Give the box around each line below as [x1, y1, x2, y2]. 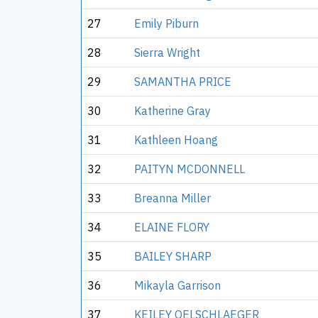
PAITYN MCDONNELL [134, 162, 245, 176]
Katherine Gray [134, 104, 211, 118]
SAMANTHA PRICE [134, 75, 231, 89]
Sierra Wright [134, 45, 200, 60]
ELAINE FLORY [134, 220, 209, 234]
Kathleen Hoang [134, 133, 218, 147]
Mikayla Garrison [134, 278, 221, 292]
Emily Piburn [134, 16, 199, 31]
